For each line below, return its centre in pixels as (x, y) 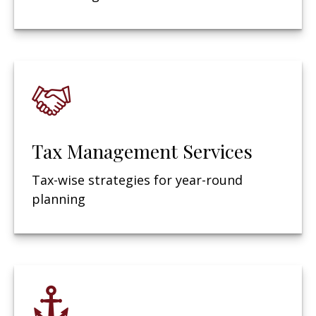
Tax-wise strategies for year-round (137, 180)
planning (59, 199)
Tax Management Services (142, 151)
